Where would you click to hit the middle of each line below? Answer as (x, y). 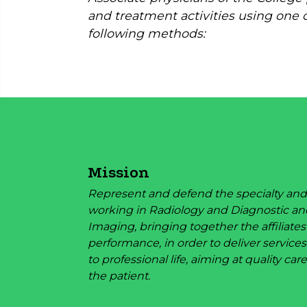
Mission (119, 173)
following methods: (147, 34)
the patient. (119, 275)
